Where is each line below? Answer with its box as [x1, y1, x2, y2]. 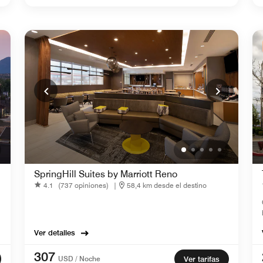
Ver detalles [34, 228, 75, 238]
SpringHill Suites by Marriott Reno [34, 168, 177, 180]
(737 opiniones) [58, 180, 109, 190]
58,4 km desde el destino [127, 180, 207, 190]
